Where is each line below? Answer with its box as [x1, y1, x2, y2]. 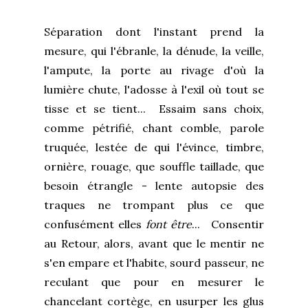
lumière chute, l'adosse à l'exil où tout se [44, 82, 264, 97]
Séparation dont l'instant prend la [44, 25, 264, 39]
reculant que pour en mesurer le [44, 275, 264, 289]
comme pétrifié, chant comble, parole [44, 121, 264, 135]
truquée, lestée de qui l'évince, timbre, [44, 140, 264, 155]
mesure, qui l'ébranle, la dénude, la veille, [44, 44, 264, 58]
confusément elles [44, 217, 146, 232]
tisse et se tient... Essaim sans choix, [44, 102, 264, 116]
